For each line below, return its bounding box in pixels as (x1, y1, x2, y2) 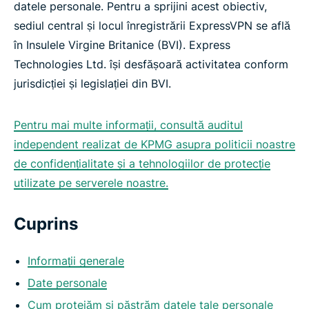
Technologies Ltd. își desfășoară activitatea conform (14, 57, 288, 71)
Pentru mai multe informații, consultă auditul (14, 118, 243, 132)
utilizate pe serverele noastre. (14, 176, 168, 190)
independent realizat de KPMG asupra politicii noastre (14, 137, 295, 151)
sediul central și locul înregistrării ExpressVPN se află (14, 19, 290, 32)
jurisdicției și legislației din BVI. (14, 77, 171, 90)
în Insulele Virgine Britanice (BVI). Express (14, 38, 230, 52)
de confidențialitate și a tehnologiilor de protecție (14, 157, 270, 170)
